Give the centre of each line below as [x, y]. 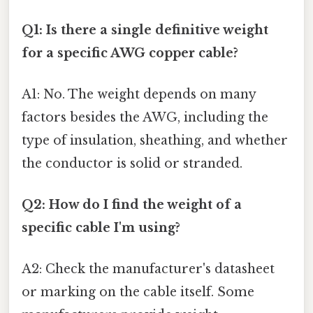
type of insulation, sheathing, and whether [155, 140]
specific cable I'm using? [101, 228]
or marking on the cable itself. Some [138, 292]
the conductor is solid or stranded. [132, 163]
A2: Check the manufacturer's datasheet [148, 269]
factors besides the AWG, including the [145, 117]
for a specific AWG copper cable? [130, 53]
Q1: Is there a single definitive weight [145, 30]
